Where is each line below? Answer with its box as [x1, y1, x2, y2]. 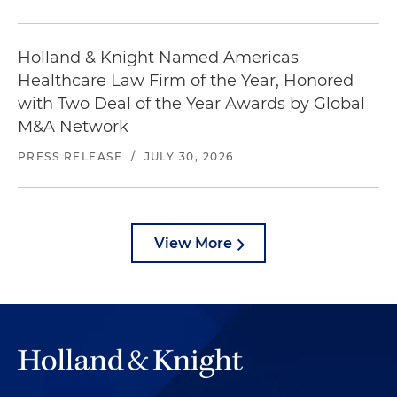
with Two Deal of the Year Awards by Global [18, 94, 365, 113]
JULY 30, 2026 [144, 150, 234, 163]
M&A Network [18, 117, 128, 136]
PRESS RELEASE [18, 150, 123, 163]
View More [154, 235, 232, 252]
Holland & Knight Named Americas [18, 48, 299, 67]
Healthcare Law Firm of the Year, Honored [18, 71, 354, 90]
